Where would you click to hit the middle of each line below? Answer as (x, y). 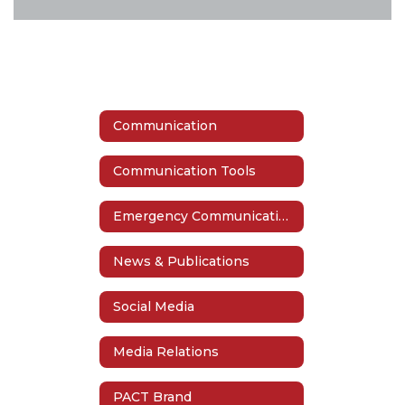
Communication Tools (184, 171)
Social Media (154, 307)
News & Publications (181, 262)
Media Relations (166, 352)
